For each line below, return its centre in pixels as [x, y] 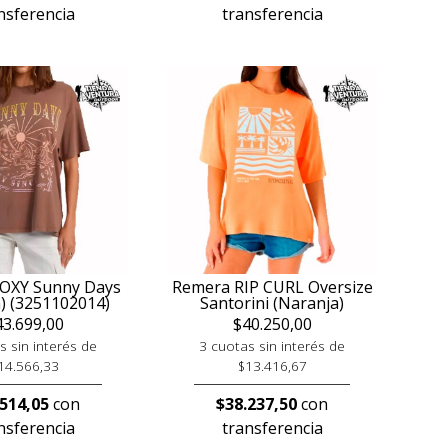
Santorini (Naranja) [272, 303]
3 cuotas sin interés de [272, 345]
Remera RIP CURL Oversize [272, 287]
